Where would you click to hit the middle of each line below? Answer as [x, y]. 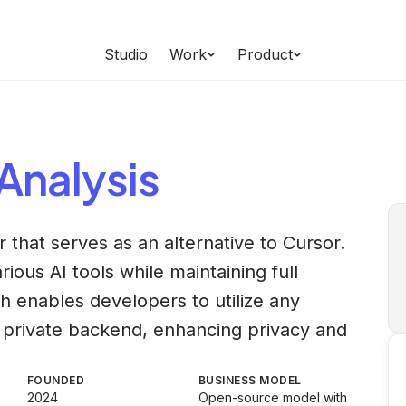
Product [265, 54]
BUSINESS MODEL [250, 380]
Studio [126, 54]
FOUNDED [56, 380]
